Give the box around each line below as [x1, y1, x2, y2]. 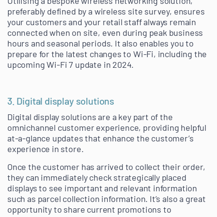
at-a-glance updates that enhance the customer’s [7, 133, 194, 144]
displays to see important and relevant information [7, 183, 198, 194]
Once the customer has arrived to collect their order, [7, 161, 205, 172]
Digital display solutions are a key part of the [7, 111, 173, 123]
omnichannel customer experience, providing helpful [7, 122, 207, 133]
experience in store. [7, 143, 84, 155]
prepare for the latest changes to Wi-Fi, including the [7, 48, 207, 60]
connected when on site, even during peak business [7, 27, 203, 38]
